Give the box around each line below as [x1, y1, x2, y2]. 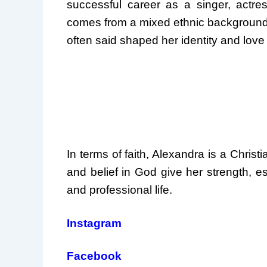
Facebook [67, 250, 122, 263]
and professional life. [67, 183, 172, 196]
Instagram [67, 216, 122, 229]
